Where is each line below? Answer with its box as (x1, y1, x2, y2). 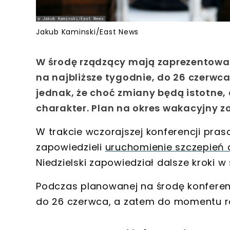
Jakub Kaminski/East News (36, 27, 139, 37)
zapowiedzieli (36, 141, 105, 154)
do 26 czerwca (36, 195, 109, 208)
